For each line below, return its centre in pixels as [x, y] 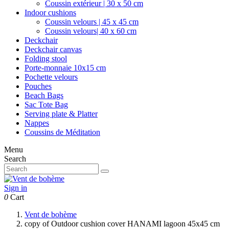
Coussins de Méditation [62, 132]
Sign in [16, 188]
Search [15, 159]
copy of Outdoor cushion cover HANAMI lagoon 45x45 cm [122, 224]
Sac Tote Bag [46, 105]
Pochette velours [51, 77]
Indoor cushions [50, 13]
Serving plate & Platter [61, 114]
